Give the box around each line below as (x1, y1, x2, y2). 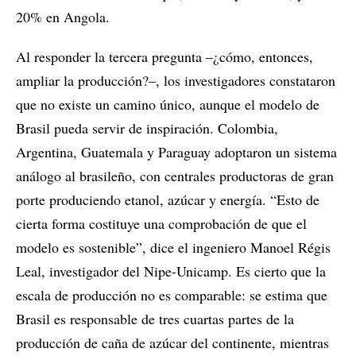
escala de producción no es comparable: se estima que (16, 285, 327, 305)
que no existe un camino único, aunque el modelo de (16, 95, 319, 114)
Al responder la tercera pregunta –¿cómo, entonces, (16, 47, 313, 67)
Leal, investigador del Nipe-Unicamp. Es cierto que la (16, 261, 326, 281)
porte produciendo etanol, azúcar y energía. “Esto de (16, 190, 319, 210)
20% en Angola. (16, 7, 110, 27)
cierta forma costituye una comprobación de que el (16, 214, 307, 234)
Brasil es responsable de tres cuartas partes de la (16, 309, 294, 329)
